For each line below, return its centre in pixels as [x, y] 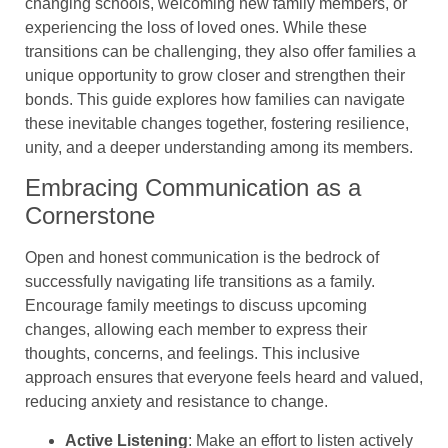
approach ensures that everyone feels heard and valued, [224, 378]
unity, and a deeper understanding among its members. [219, 147]
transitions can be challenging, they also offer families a [220, 51]
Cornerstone [90, 216]
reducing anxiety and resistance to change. [176, 402]
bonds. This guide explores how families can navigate [215, 99]
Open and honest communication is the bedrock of [202, 258]
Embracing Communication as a [193, 188]
